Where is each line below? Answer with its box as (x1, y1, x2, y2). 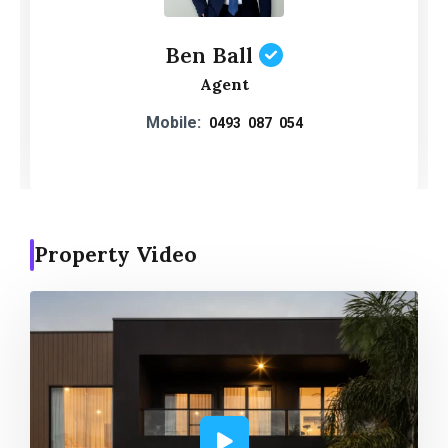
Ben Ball (165, 40, 253, 69)
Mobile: (145, 112, 201, 132)
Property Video (34, 240, 197, 268)
